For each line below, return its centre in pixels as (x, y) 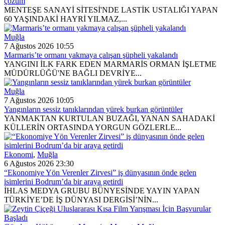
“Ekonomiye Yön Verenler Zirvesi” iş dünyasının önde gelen (100, 172)
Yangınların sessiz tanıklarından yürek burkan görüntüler (93, 109)
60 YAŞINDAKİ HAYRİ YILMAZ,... (66, 19)
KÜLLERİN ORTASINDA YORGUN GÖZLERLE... (93, 127)
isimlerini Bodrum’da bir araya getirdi (64, 181)
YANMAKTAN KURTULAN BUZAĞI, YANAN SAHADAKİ (109, 118)
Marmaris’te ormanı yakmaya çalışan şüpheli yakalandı (91, 55)
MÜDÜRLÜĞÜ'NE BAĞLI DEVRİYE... (73, 73)
